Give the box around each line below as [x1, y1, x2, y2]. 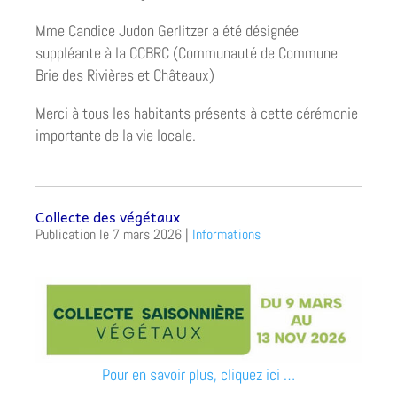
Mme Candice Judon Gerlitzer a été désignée [35, 20, 299, 42]
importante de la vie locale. [35, 125, 196, 146]
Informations [192, 224, 261, 244]
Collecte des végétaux [35, 204, 180, 228]
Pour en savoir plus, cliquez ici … [102, 364, 295, 385]
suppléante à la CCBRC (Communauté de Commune [35, 43, 338, 64]
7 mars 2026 [113, 224, 182, 244]
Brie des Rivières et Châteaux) [35, 65, 214, 86]
